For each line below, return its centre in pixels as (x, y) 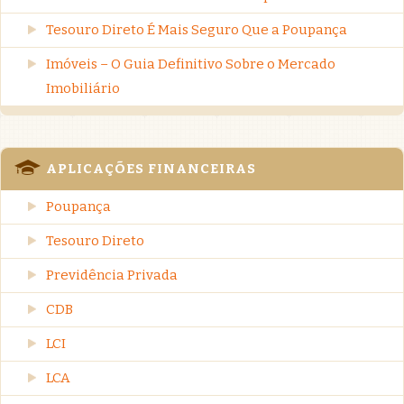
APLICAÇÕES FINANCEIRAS (151, 168)
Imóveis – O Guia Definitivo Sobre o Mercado (191, 64)
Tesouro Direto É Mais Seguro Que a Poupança (197, 29)
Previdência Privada (112, 275)
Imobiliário (83, 88)
